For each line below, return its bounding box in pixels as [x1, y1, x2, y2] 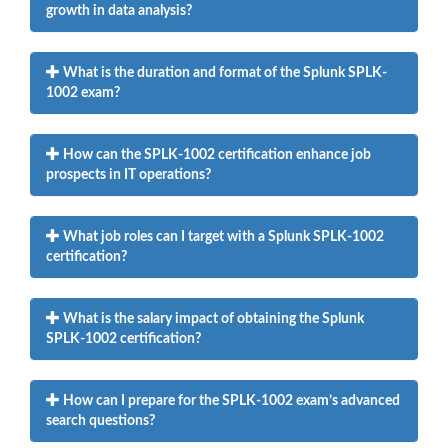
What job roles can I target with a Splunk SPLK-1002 [60, 229, 384, 244]
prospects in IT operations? [46, 167, 211, 182]
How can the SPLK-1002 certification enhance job [60, 147, 371, 162]
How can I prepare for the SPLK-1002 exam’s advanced [60, 393, 400, 408]
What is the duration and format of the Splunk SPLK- [60, 65, 387, 80]
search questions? [46, 413, 155, 428]
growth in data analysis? [46, 3, 192, 18]
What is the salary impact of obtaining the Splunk [60, 311, 364, 326]
